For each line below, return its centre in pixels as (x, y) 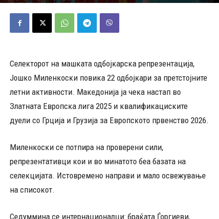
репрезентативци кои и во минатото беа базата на (98, 161)
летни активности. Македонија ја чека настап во (95, 92)
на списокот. (32, 190)
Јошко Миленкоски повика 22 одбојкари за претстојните (109, 78)
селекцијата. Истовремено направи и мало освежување (108, 175)
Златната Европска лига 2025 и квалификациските (99, 106)
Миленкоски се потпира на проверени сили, (87, 147)
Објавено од (23, 6)
